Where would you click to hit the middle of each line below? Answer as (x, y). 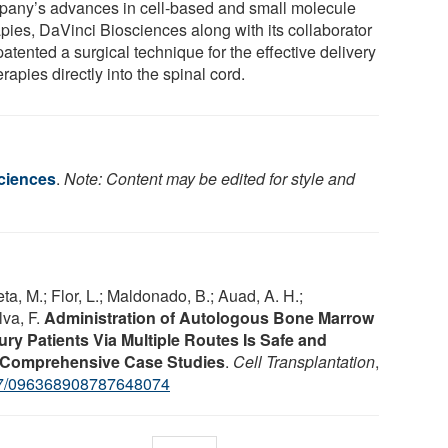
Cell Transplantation (304, 361)
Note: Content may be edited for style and (209, 178)
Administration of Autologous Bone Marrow (209, 317)
